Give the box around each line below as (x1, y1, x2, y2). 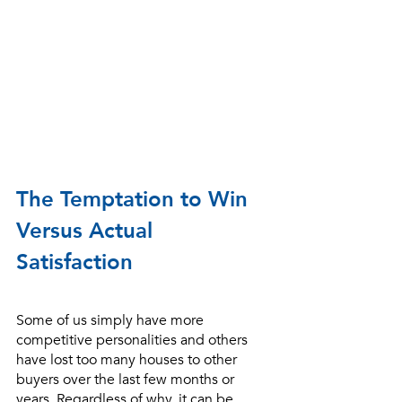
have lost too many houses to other (16, 349, 240, 370)
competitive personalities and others (16, 329, 251, 350)
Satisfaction (16, 247, 133, 277)
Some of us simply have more (16, 310, 207, 330)
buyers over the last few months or (16, 369, 238, 389)
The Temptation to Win (16, 184, 254, 214)
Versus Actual (16, 215, 159, 246)
